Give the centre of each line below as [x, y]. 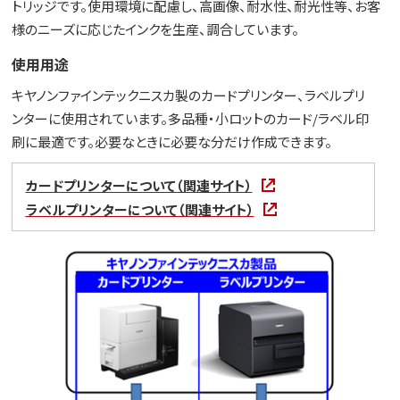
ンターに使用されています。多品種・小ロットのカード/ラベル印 [190, 119]
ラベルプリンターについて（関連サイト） [140, 210]
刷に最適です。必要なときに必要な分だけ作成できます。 [171, 142]
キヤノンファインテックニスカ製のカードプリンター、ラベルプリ [188, 96]
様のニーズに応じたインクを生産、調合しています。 [155, 29]
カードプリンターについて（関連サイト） [139, 186]
